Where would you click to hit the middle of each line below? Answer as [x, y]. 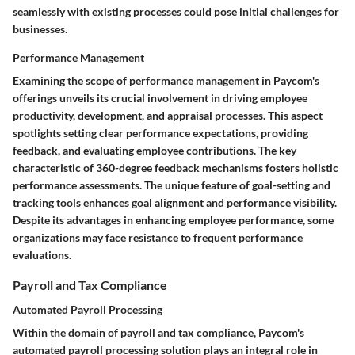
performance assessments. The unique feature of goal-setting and [172, 185]
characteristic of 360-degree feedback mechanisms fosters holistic [176, 168]
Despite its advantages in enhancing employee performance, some [173, 220]
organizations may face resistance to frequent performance [158, 238]
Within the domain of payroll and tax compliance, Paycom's [158, 333]
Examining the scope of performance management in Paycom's [166, 81]
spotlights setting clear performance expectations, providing [160, 133]
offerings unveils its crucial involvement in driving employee [160, 98]
